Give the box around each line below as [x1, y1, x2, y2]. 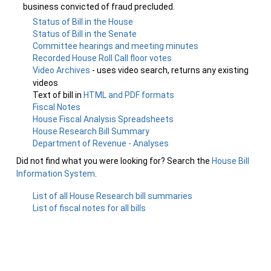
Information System [16, 169, 95, 178]
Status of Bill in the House [33, 17, 134, 27]
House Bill [212, 156, 249, 166]
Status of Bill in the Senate [33, 29, 137, 39]
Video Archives [33, 65, 93, 75]
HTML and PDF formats [83, 90, 175, 100]
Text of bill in [33, 90, 84, 100]
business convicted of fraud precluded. [23, 2, 175, 11]
